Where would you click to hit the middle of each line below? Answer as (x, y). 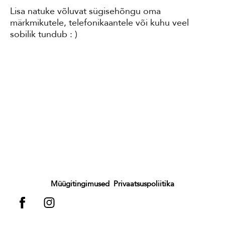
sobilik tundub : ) (44, 34)
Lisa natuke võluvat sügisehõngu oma (85, 11)
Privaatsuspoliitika (144, 184)
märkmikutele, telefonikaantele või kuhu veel (99, 22)
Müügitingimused (81, 184)
